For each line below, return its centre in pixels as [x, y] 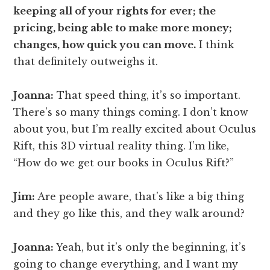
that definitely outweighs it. [86, 62]
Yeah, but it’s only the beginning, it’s [150, 247]
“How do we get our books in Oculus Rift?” [124, 163]
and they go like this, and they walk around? [129, 214]
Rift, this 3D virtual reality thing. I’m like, [121, 146]
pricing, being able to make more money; [123, 28]
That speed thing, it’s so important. [147, 96]
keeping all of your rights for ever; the [115, 11]
